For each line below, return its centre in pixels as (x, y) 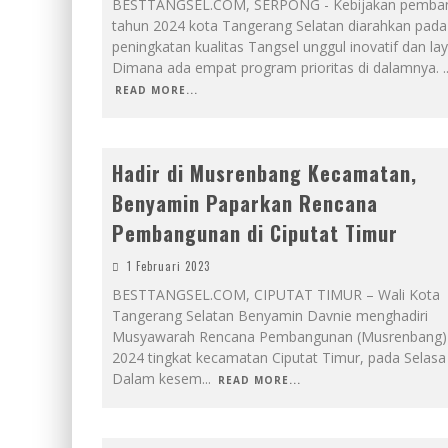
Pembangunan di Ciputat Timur (255, 233)
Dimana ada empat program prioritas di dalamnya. (277, 67)
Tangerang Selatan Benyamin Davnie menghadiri (270, 315)
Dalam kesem (157, 378)
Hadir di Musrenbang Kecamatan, (264, 173)
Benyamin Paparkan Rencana (245, 203)
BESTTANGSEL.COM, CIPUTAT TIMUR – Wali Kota (276, 294)
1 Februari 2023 (168, 266)
